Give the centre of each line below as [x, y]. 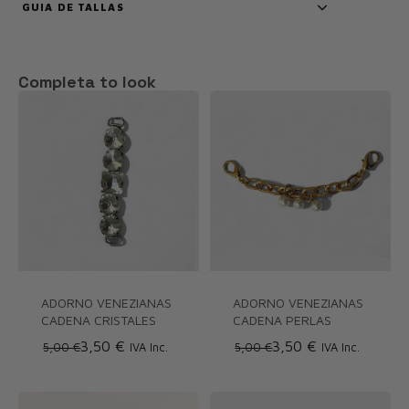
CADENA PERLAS [282, 320]
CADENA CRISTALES [99, 320]
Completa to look [87, 81]
